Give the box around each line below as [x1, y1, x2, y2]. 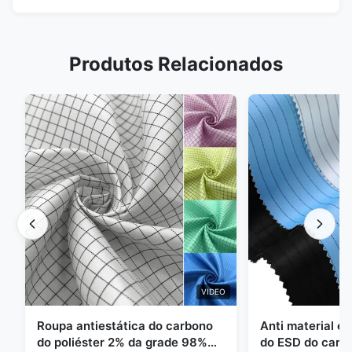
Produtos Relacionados [69, 53, 283, 75]
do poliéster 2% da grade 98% [37, 334, 207, 350]
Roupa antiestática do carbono [37, 317, 213, 333]
